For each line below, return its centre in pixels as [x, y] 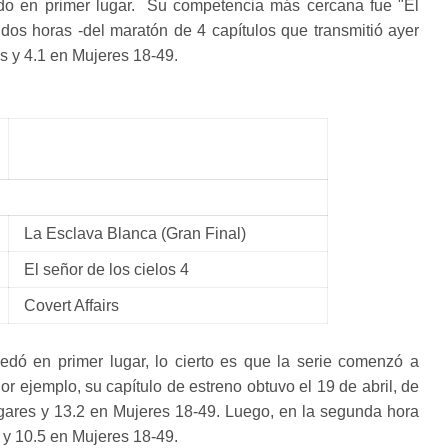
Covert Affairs [71, 305]
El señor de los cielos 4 [106, 269]
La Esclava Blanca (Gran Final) [135, 233]
